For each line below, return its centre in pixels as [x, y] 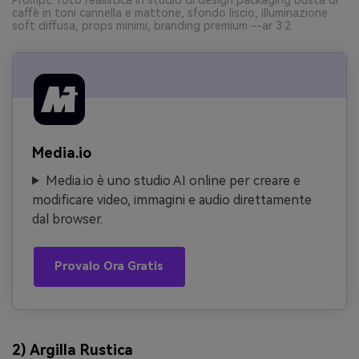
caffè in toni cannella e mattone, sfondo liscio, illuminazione [170, 12]
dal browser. [67, 219]
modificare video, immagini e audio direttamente [172, 200]
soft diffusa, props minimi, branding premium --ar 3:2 [151, 25]
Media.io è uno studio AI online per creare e [173, 180]
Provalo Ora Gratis [109, 267]
